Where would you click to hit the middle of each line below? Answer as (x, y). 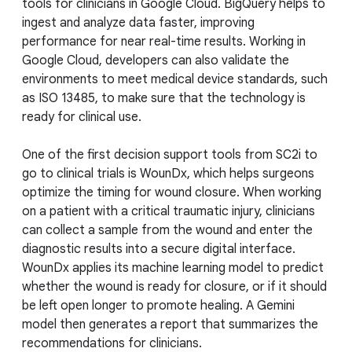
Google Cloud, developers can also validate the (156, 61)
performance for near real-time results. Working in (164, 42)
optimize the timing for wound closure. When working (172, 193)
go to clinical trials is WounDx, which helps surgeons (168, 174)
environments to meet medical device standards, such (175, 80)
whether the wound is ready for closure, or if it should (174, 287)
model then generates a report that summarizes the (170, 325)
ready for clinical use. (82, 117)
